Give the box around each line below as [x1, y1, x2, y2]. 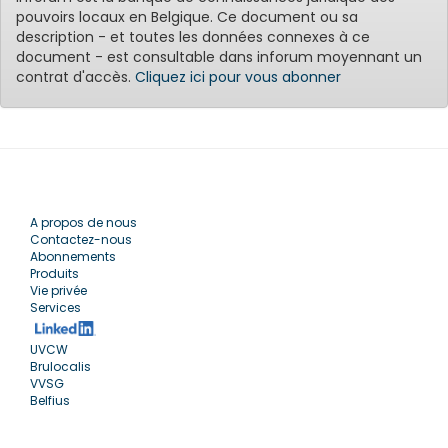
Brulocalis [30, 358, 91, 375]
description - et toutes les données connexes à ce [16, 27, 370, 47]
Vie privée [30, 282, 87, 299]
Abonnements [30, 248, 116, 265]
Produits [30, 265, 79, 282]
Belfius [30, 392, 70, 409]
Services [30, 299, 81, 316]
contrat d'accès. [16, 67, 135, 87]
